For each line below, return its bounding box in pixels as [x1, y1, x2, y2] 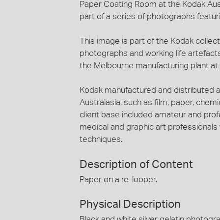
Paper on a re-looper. [80, 175, 157, 184]
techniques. [80, 135, 122, 143]
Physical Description [80, 199, 181, 210]
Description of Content [80, 159, 193, 170]
